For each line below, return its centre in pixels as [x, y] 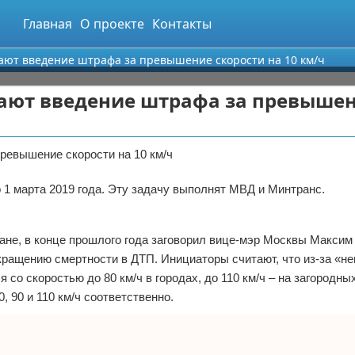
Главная [48, 24]
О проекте [112, 24]
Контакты [182, 24]
